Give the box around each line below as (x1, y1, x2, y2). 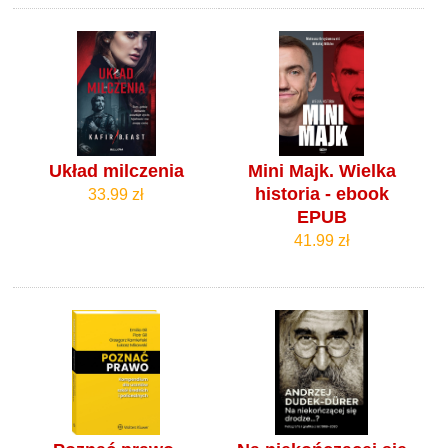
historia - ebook (254, 184, 389, 205)
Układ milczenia (48, 161, 184, 182)
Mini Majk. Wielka (247, 161, 396, 182)
